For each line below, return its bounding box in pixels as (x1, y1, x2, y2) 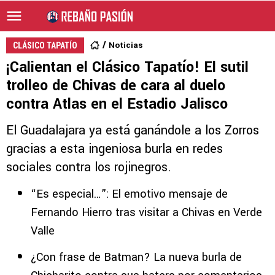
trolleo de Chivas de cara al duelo (6, 76, 225, 96)
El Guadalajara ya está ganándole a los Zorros (6, 122, 259, 139)
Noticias (109, 39, 142, 51)
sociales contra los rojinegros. (6, 158, 171, 176)
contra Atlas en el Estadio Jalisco (6, 94, 228, 114)
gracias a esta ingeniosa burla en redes (6, 140, 223, 158)
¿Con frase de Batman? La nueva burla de (31, 249, 242, 265)
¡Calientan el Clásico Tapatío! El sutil (6, 57, 249, 77)
